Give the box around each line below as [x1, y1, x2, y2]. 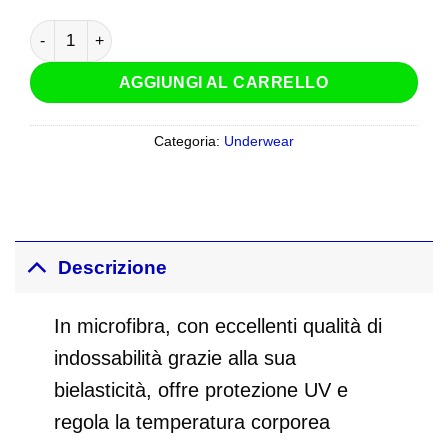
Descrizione [57, 257, 167, 279]
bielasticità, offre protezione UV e [54, 379, 348, 402]
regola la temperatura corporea [54, 411, 330, 434]
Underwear [224, 134, 294, 150]
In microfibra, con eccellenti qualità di [54, 315, 382, 338]
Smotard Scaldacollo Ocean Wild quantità [29, 21, 319, 39]
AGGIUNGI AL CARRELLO [118, 73, 330, 92]
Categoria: [154, 134, 224, 150]
